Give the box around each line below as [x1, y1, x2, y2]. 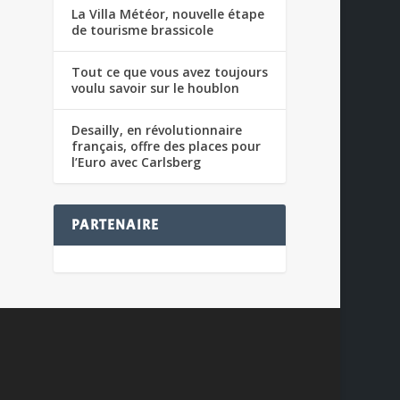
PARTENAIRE [71, 215, 160, 234]
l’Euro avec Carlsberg [71, 153, 202, 171]
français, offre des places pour [71, 137, 262, 154]
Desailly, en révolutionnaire [71, 121, 243, 138]
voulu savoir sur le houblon [71, 79, 240, 96]
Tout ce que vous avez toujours [71, 62, 269, 80]
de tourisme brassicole [71, 21, 214, 38]
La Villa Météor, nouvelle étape [71, 4, 265, 22]
